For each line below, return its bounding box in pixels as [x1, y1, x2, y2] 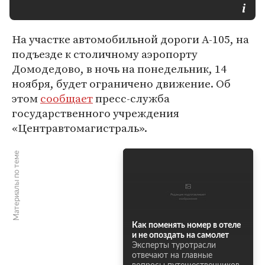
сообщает [40, 91, 93, 106]
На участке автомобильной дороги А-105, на [12, 31, 249, 47]
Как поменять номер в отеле [132, 221, 241, 230]
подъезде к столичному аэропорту [12, 46, 198, 62]
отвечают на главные [132, 251, 212, 260]
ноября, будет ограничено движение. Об [12, 76, 231, 91]
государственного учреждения [12, 105, 179, 121]
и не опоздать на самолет [132, 231, 229, 240]
